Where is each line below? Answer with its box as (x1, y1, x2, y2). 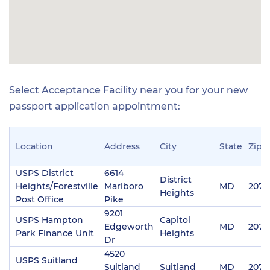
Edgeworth (104, 221, 154, 232)
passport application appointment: (9, 100, 180, 112)
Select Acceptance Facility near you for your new (9, 84, 248, 96)
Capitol (160, 214, 190, 225)
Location (16, 140, 53, 152)
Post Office (16, 193, 64, 205)
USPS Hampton (16, 214, 83, 225)
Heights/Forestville (16, 180, 98, 192)
